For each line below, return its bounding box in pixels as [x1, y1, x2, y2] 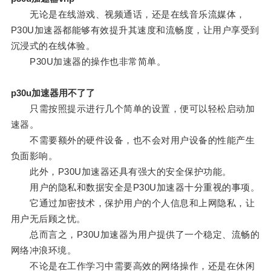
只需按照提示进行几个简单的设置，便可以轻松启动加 [10, 103, 255, 114]
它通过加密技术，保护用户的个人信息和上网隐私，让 [10, 198, 255, 209]
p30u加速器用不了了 [10, 88, 95, 99]
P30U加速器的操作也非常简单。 [10, 56, 166, 67]
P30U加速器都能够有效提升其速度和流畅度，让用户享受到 [10, 25, 260, 36]
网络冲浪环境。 [10, 245, 77, 256]
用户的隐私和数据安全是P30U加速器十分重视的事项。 [10, 182, 260, 193]
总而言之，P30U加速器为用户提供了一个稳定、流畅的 [10, 229, 260, 240]
